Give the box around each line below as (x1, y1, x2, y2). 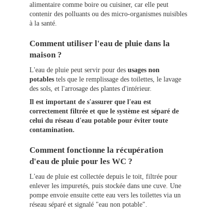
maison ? (29, 50, 62, 60)
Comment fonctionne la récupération (29, 145, 163, 155)
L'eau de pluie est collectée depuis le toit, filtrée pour (29, 173, 177, 181)
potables (29, 76, 54, 83)
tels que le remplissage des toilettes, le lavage (54, 76, 181, 83)
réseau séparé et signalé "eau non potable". (29, 201, 147, 209)
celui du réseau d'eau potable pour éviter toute (29, 117, 168, 125)
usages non (128, 66, 160, 74)
